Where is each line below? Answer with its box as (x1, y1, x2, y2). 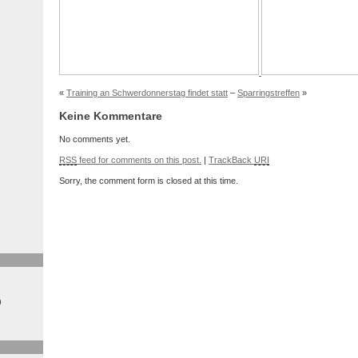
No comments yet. (59, 134, 130, 145)
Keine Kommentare (59, 109, 162, 123)
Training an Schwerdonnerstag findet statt (66, 87, 228, 97)
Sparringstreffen (237, 87, 300, 97)
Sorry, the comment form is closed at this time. (59, 176, 238, 186)
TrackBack (209, 155, 254, 165)
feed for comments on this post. (77, 155, 201, 165)
